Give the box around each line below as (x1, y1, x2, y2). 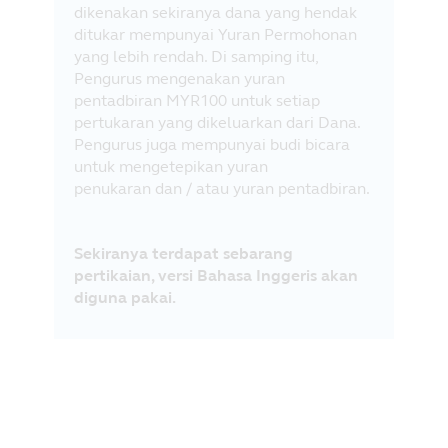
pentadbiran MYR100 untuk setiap (74, 90, 320, 110)
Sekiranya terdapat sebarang (74, 243, 293, 263)
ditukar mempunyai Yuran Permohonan (74, 24, 357, 44)
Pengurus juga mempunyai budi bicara (74, 134, 350, 154)
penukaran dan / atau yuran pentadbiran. (74, 178, 370, 198)
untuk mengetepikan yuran (74, 156, 268, 176)
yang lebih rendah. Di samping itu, (74, 46, 318, 66)
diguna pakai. (74, 287, 176, 307)
